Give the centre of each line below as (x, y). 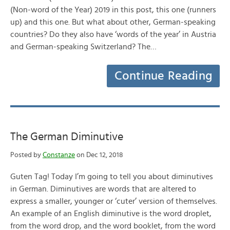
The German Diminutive (67, 137)
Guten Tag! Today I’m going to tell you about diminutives (112, 177)
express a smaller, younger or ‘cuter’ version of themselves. (114, 201)
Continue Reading (163, 76)
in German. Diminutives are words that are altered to (103, 189)
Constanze (59, 155)
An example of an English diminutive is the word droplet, (111, 214)
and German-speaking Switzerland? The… (83, 47)
